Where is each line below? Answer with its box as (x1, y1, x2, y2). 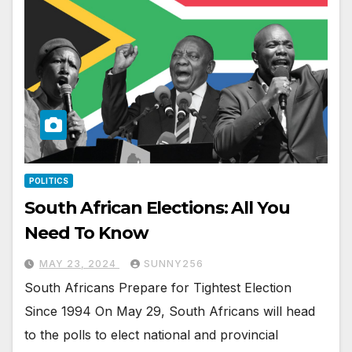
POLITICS (29, 175, 68, 185)
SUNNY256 (144, 257, 203, 269)
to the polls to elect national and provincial (24, 326, 278, 343)
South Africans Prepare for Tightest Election (24, 279, 291, 295)
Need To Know (24, 222, 148, 244)
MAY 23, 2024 (39, 257, 119, 269)
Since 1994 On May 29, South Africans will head (24, 302, 315, 319)
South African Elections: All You (24, 196, 290, 218)
